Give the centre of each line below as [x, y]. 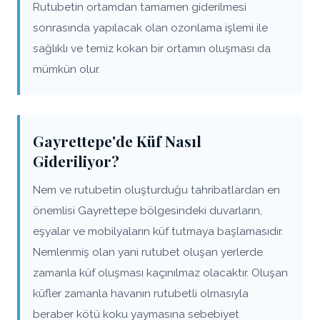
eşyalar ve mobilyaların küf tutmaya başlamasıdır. [158, 231]
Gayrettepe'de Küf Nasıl [117, 141]
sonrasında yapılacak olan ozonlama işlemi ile [150, 27]
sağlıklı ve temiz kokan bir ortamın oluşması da [152, 48]
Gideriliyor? [76, 161]
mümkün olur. [66, 69]
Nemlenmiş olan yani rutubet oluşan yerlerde [148, 252]
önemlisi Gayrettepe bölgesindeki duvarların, [147, 210]
